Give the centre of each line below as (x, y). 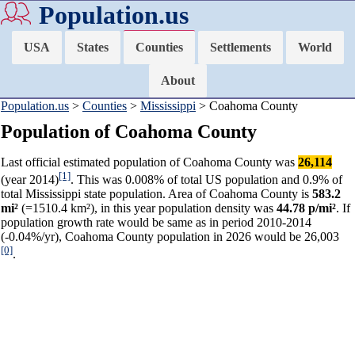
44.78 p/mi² (306, 208)
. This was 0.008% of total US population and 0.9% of (206, 180)
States (92, 47)
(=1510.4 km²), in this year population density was (147, 208)
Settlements (240, 47)
